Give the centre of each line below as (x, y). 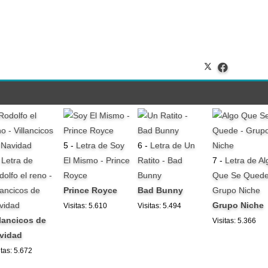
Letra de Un (173, 146)
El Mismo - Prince (96, 161)
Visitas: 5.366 (234, 221)
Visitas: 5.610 (85, 206)
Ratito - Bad (160, 161)
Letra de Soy (100, 146)
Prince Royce (90, 191)
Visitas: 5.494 (160, 206)
